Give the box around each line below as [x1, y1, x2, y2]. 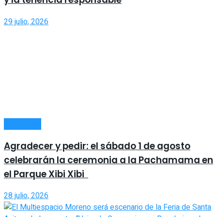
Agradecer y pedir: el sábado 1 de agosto [4, 139, 190, 153]
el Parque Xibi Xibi [4, 167, 88, 181]
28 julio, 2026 [4, 190, 48, 202]
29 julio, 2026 [4, 15, 48, 28]
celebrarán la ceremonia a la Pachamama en [4, 153, 213, 167]
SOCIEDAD [4, 118, 41, 130]
